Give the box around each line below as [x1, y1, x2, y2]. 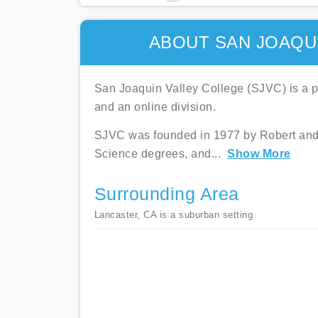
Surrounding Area [94, 185, 239, 204]
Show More [227, 148, 291, 160]
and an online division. [94, 101, 216, 113]
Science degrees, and [94, 148, 212, 160]
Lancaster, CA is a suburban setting [94, 209, 253, 220]
